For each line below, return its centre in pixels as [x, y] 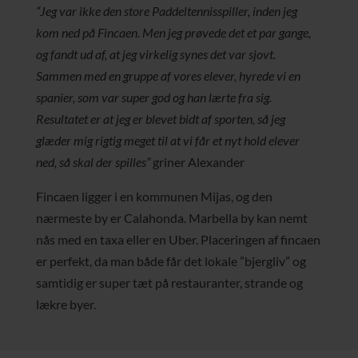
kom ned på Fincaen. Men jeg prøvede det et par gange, [173, 32]
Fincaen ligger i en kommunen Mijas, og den [154, 196]
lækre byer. [66, 304]
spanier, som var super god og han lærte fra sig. [153, 97]
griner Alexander [197, 162]
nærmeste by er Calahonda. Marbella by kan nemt [171, 218]
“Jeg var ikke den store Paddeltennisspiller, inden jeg [166, 11]
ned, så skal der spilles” [93, 162]
